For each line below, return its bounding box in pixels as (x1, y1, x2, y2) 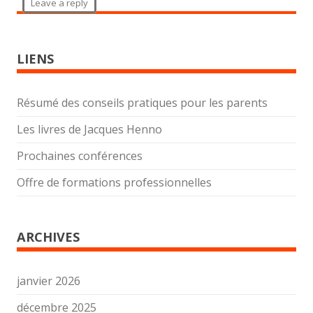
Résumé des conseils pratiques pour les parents (17, 95, 268, 110)
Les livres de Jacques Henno (17, 122, 162, 137)
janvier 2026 (17, 273, 80, 289)
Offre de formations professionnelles (17, 175, 212, 190)
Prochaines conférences (17, 148, 143, 163)
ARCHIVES (17, 228, 80, 245)
